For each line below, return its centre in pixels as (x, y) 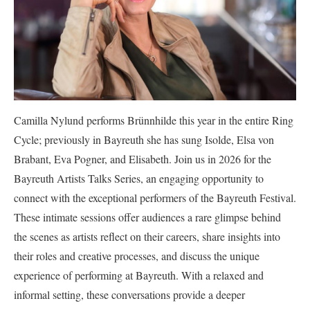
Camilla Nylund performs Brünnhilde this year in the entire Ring (154, 120)
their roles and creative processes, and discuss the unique (137, 255)
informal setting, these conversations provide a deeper (129, 294)
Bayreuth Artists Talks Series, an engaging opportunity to (139, 178)
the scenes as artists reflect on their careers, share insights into (147, 236)
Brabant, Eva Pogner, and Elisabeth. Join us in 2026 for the (143, 158)
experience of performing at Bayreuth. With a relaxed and (139, 275)
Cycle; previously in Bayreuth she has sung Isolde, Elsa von (144, 139)
